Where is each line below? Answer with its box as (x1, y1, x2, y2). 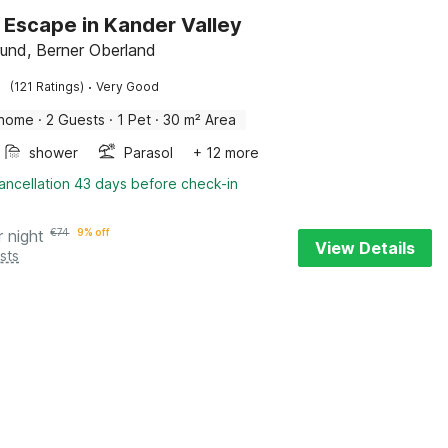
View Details (315, 238, 415, 258)
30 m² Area (163, 111, 237, 128)
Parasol (124, 144, 174, 161)
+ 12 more (193, 144, 260, 161)
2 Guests (46, 111, 106, 128)
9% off (77, 226, 111, 238)
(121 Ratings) (10, 79, 85, 94)
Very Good (96, 79, 160, 94)
